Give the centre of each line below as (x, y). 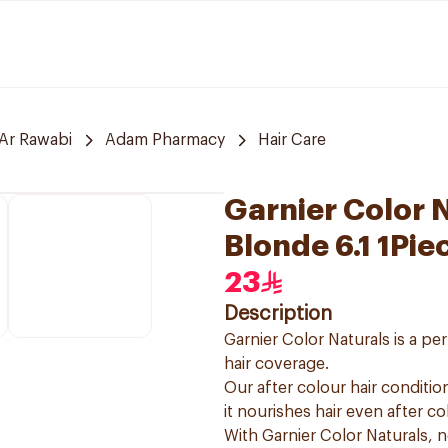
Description (278, 314)
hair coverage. (276, 364)
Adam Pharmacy (165, 140)
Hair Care (292, 140)
